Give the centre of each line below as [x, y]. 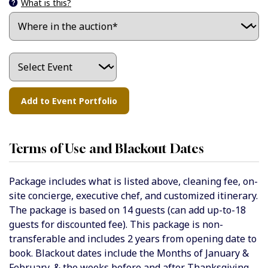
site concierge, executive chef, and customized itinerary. [133, 195]
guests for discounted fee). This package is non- [116, 224]
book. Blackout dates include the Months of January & [129, 253]
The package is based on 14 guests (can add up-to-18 [127, 210]
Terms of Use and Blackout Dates [106, 148]
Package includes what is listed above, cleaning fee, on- [133, 181]
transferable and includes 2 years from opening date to [133, 238]
